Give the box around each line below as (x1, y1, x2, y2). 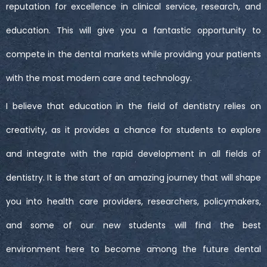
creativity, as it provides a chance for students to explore (6, 123, 261, 136)
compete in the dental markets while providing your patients (6, 48, 261, 60)
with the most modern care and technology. (6, 72, 192, 84)
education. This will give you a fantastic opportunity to (6, 24, 261, 36)
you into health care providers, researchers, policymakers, (6, 195, 261, 207)
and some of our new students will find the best (6, 219, 261, 231)
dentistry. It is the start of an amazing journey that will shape (6, 171, 261, 184)
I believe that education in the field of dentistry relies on (6, 100, 261, 112)
